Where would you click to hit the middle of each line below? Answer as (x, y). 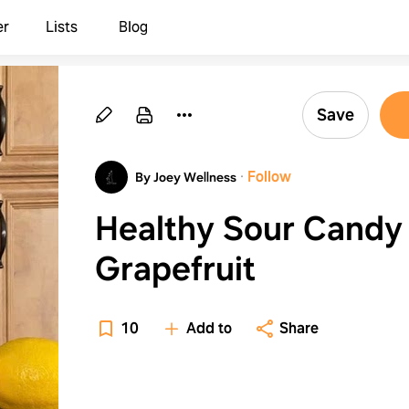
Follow (269, 177)
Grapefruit (175, 268)
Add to (209, 328)
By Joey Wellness (186, 177)
